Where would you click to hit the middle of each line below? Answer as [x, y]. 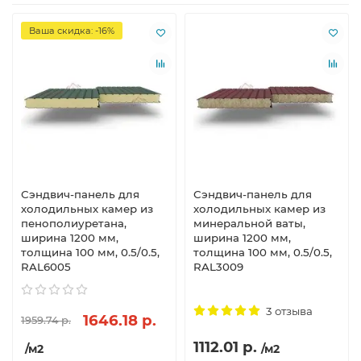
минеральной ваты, [249, 223]
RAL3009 [218, 266]
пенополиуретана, [74, 223]
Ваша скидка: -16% [72, 30]
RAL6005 [46, 266]
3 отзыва [289, 311]
